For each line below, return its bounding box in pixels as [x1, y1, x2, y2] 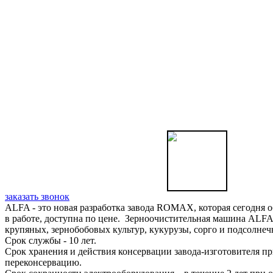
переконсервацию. [5, 257, 91, 268]
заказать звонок [5, 191, 69, 202]
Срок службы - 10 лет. [5, 235, 108, 246]
